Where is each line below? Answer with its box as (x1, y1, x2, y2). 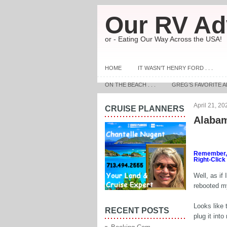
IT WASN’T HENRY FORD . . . (138, 65, 213, 71)
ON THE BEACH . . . (105, 82, 156, 88)
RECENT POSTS (105, 206, 169, 215)
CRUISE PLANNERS (105, 104, 184, 113)
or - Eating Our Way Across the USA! (105, 35, 222, 43)
